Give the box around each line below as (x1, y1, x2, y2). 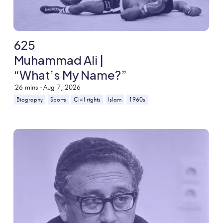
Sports (50, 95, 67, 103)
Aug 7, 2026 (43, 83, 81, 91)
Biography (16, 95, 43, 103)
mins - (25, 83, 43, 91)
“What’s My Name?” (14, 67, 127, 82)
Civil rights (74, 95, 101, 103)
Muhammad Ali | (14, 52, 104, 67)
